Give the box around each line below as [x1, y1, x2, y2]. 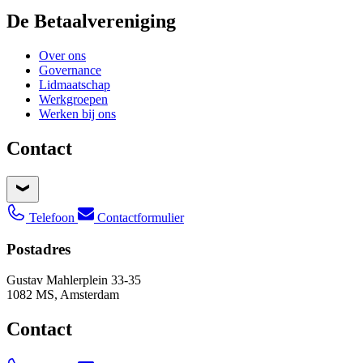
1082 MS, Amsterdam [6, 288, 119, 302]
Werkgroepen [39, 92, 108, 107]
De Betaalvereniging [6, 11, 176, 32]
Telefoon [29, 210, 78, 224]
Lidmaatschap [39, 78, 110, 92]
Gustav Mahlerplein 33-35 [6, 273, 141, 288]
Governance [39, 63, 101, 78]
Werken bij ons [39, 107, 116, 122]
